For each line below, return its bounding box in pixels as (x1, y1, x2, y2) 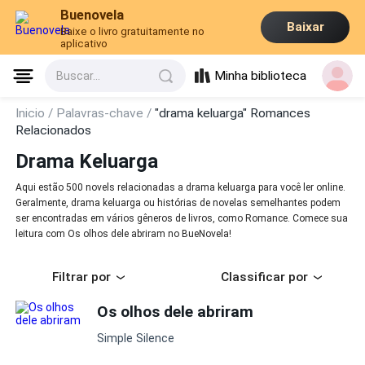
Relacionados (15, 123, 92, 138)
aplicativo (60, 37, 108, 50)
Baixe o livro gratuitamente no (60, 24, 205, 37)
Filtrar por (52, 270, 111, 285)
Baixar (286, 20, 324, 35)
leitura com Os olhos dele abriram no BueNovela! (15, 228, 232, 240)
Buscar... (56, 69, 101, 83)
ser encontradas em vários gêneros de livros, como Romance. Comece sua (15, 213, 349, 225)
